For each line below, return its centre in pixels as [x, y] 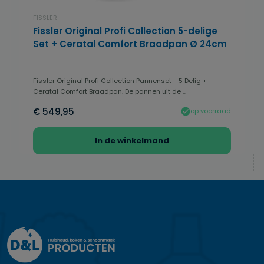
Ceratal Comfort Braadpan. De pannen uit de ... [110, 91]
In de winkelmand [132, 140]
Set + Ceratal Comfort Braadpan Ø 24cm [130, 44]
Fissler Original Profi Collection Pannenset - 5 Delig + [120, 80]
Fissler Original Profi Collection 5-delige [125, 31]
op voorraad [211, 111]
